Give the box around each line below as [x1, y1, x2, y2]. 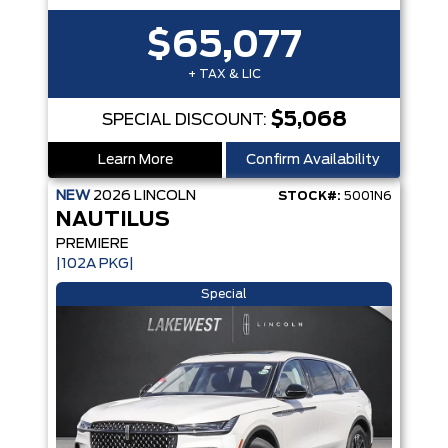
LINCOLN [134, 189, 196, 203]
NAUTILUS [56, 210, 170, 230]
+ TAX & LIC [187, 68, 261, 80]
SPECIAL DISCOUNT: [101, 112, 271, 128]
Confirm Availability [246, 153, 380, 167]
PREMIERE [56, 237, 129, 251]
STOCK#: [278, 190, 341, 202]
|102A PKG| [56, 257, 134, 271]
